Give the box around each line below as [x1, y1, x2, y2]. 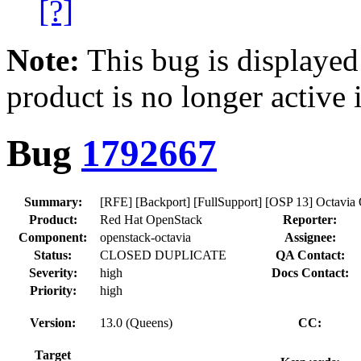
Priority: [29, 283, 77, 297]
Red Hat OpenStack [100, 212, 202, 226]
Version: [30, 315, 76, 330]
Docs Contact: [271, 265, 349, 280]
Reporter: [283, 212, 337, 226]
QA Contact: [275, 247, 345, 262]
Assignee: [284, 230, 336, 244]
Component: [19, 230, 87, 244]
